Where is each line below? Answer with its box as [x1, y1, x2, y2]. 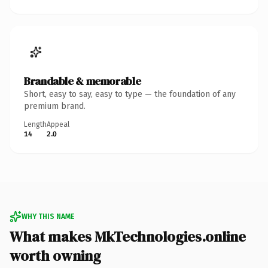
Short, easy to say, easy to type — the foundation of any [24, 89, 236, 99]
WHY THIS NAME [22, 212, 74, 221]
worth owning [10, 245, 101, 266]
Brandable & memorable [24, 73, 141, 89]
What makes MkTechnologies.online [10, 226, 246, 246]
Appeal [47, 120, 69, 129]
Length [24, 120, 47, 129]
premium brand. [24, 100, 86, 111]
